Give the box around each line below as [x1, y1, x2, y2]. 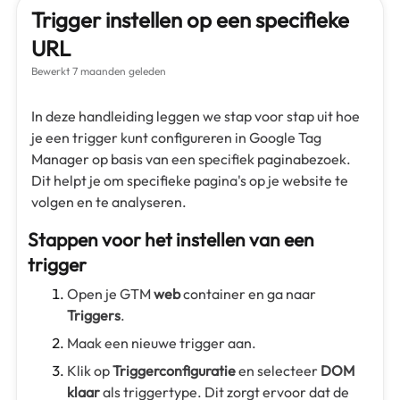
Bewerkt [31, 64, 70, 79]
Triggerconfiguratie [112, 362, 236, 380]
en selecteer [236, 362, 321, 380]
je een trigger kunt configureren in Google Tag [31, 129, 321, 147]
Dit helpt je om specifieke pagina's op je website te [31, 171, 348, 190]
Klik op [67, 362, 112, 380]
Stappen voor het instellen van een [28, 228, 314, 252]
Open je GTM [67, 285, 154, 304]
